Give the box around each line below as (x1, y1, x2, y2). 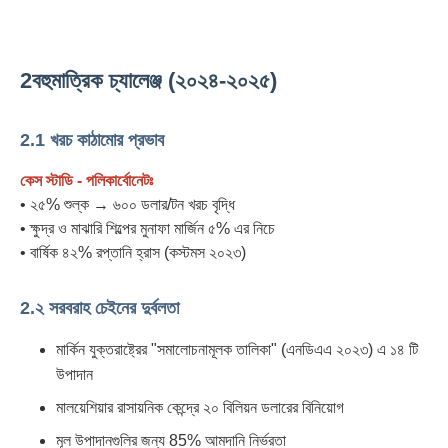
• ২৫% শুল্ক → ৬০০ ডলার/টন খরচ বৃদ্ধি (20, 196, 235, 213)
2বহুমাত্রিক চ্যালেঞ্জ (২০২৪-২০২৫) (20, 68, 277, 93)
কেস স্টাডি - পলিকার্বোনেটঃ (20, 172, 153, 189)
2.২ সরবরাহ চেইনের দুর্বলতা (20, 298, 179, 318)
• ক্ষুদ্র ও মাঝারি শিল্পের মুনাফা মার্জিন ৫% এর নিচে (20, 220, 275, 237)
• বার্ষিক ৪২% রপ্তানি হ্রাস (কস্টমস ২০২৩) (20, 244, 246, 261)
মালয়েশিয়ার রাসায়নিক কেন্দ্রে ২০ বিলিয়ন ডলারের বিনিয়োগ (56, 399, 344, 416)
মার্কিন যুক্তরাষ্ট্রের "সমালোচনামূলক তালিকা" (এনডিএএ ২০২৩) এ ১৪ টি (56, 341, 418, 358)
